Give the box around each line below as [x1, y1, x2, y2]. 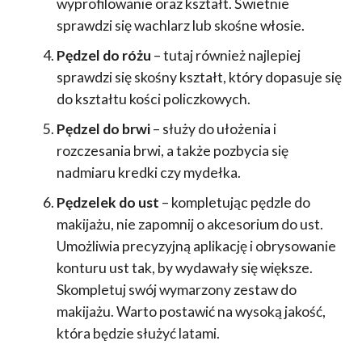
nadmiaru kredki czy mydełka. [56, 163, 241, 181]
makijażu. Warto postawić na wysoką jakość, [56, 302, 326, 320]
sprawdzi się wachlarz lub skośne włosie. [56, 16, 305, 34]
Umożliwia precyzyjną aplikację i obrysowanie [56, 237, 336, 255]
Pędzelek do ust [56, 193, 159, 211]
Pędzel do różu [56, 46, 151, 64]
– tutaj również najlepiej [150, 46, 301, 64]
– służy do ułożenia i [152, 120, 276, 137]
